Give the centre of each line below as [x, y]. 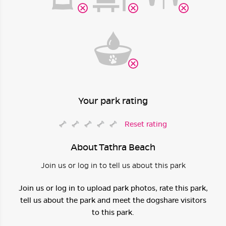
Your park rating [113, 100]
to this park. [113, 212]
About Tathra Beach [113, 147]
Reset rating [146, 124]
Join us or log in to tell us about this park [113, 165]
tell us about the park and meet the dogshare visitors [113, 200]
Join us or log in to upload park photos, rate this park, [113, 188]
